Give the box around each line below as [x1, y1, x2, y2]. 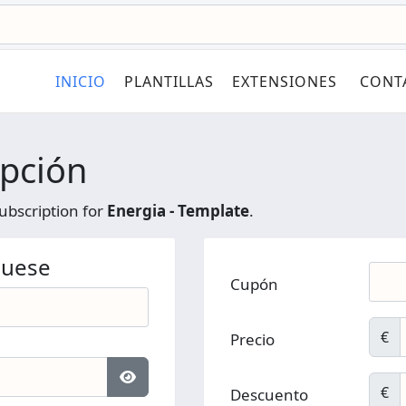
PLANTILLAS [123, 72, 214, 92]
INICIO [54, 72, 106, 92]
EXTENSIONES [231, 72, 337, 92]
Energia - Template [107, 200, 249, 221]
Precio [230, 329, 275, 350]
